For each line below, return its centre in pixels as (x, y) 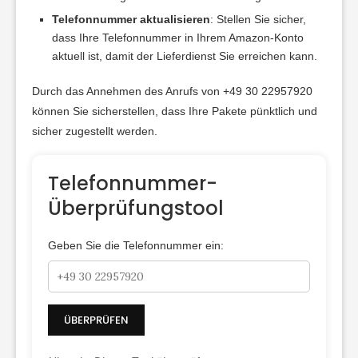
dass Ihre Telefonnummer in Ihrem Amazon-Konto (178, 38)
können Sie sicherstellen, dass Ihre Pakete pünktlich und (175, 111)
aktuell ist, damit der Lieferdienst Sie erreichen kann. (185, 56)
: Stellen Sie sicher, (258, 20)
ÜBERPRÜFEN (96, 320)
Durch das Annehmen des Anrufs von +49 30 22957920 (172, 91)
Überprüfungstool (136, 209)
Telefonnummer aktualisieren (131, 20)
